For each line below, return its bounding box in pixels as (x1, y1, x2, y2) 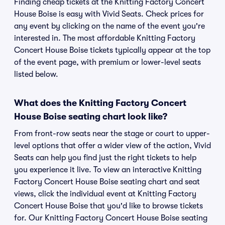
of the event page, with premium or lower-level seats (14, 58, 201, 67)
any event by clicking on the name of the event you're (14, 22, 205, 31)
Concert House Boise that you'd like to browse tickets (14, 201, 203, 210)
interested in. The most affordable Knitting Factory (14, 34, 195, 43)
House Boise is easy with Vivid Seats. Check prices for (14, 10, 204, 19)
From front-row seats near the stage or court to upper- (14, 129, 210, 138)
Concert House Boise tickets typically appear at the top (14, 46, 210, 55)
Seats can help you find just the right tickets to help (14, 153, 196, 162)
